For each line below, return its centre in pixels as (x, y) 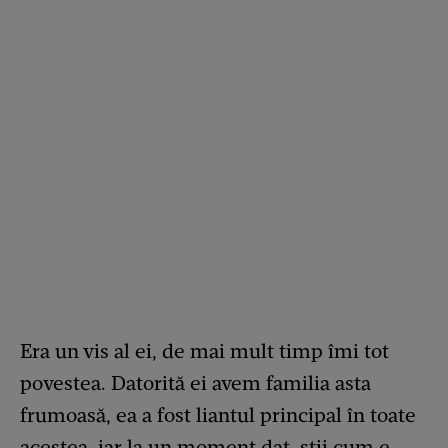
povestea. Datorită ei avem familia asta (195, 383)
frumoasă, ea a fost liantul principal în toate (218, 415)
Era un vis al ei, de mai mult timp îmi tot (204, 351)
